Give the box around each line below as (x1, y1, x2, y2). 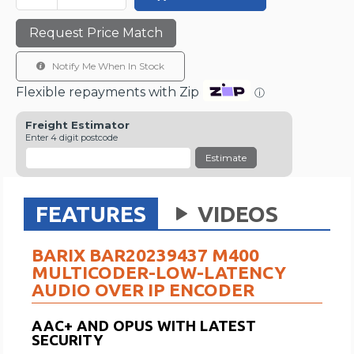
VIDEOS (192, 201, 279, 226)
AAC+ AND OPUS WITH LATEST (32, 317, 257, 334)
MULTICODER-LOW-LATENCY (32, 262, 287, 282)
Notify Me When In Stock (52, 60, 165, 73)
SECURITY (32, 331, 104, 348)
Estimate (205, 151, 247, 164)
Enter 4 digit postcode (25, 131, 119, 143)
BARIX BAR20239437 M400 (32, 244, 260, 265)
